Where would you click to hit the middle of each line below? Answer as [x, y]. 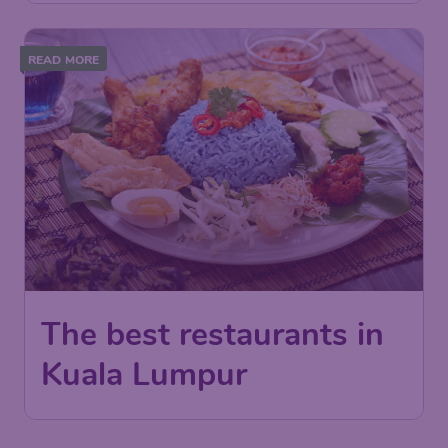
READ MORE [64, 59]
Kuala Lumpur [144, 374]
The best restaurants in [212, 334]
